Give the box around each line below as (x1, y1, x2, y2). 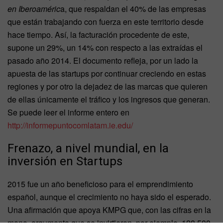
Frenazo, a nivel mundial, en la (7, 141, 169, 155)
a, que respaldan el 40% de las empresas (60, 3, 206, 15)
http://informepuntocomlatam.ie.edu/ (7, 119, 133, 131)
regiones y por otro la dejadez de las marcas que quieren (7, 81, 208, 93)
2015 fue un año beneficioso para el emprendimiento (7, 178, 193, 190)
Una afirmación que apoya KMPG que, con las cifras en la (7, 204, 211, 216)
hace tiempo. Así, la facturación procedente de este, (7, 29, 189, 41)
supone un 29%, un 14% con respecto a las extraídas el (7, 42, 203, 54)
